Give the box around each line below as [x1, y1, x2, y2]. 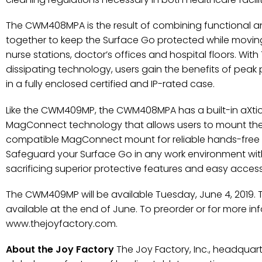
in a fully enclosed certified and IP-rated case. [6, 77, 215, 91]
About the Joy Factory [6, 243, 116, 256]
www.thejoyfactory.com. [6, 216, 118, 230]
